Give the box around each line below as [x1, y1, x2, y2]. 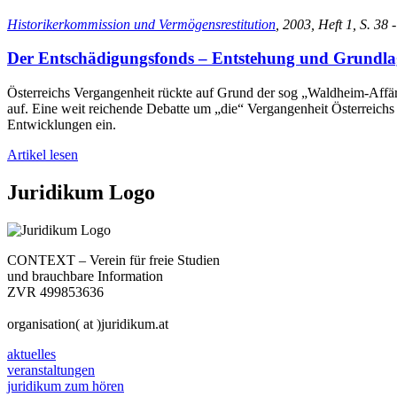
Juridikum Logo [7, 181, 155, 205]
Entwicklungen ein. [7, 117, 116, 133]
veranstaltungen [7, 362, 95, 378]
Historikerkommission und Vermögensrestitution [7, 16, 276, 32]
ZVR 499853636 [7, 284, 104, 300]
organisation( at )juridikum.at [7, 315, 168, 331]
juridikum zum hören [7, 378, 124, 393]
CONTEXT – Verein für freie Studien [7, 252, 220, 268]
